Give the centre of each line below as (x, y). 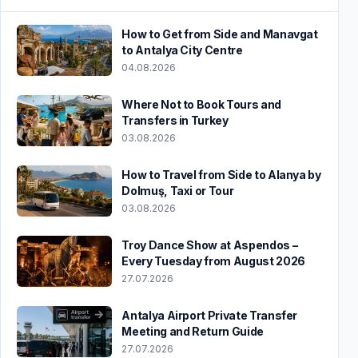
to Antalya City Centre (182, 50)
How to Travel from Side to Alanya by (221, 174)
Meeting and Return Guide (193, 331)
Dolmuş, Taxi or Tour (178, 190)
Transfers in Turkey (175, 120)
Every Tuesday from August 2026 (213, 261)
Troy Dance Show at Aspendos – (210, 245)
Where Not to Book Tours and (201, 104)
